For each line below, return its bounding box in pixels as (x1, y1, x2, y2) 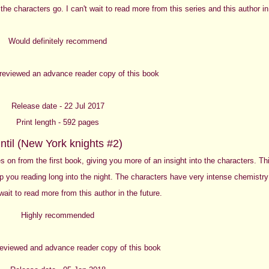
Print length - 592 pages (16, 117, 99, 127)
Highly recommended (21, 210, 94, 220)
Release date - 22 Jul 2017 (11, 101, 104, 110)
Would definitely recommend (8, 36, 107, 46)
